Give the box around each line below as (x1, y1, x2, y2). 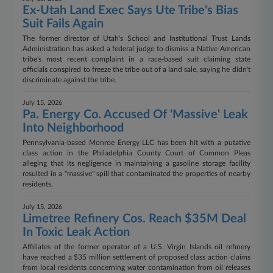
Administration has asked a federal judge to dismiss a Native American (23, 45, 250, 52)
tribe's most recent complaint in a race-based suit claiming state (23, 55, 250, 63)
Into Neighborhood (23, 122, 124, 134)
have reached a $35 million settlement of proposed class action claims (23, 253, 250, 261)
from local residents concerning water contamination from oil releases (23, 264, 250, 271)
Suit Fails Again (23, 18, 104, 30)
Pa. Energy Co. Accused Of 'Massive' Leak (23, 108, 249, 121)
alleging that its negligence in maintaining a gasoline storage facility (23, 160, 250, 167)
